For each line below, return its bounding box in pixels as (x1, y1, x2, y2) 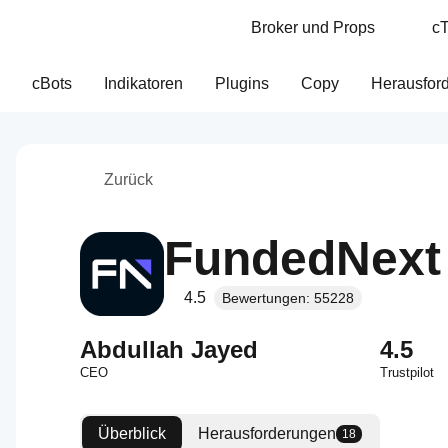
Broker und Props (251, 19, 375, 36)
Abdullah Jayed (80, 336, 258, 363)
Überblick (98, 425, 166, 442)
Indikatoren (104, 75, 183, 92)
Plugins (215, 75, 269, 92)
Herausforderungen (198, 425, 336, 442)
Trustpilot (380, 365, 434, 380)
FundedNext (164, 232, 441, 285)
